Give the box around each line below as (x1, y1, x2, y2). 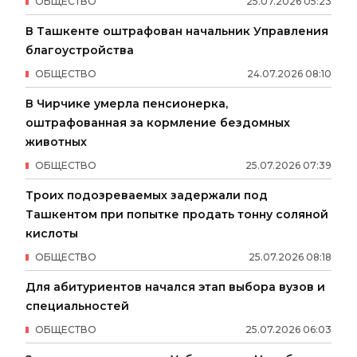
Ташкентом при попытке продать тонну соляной (25, 207, 328, 222)
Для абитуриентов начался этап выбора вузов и (25, 280, 325, 295)
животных (25, 135, 87, 150)
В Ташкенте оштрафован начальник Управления (25, 24, 328, 39)
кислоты (25, 226, 78, 241)
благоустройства (25, 43, 134, 58)
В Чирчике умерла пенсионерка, (25, 96, 228, 112)
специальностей (25, 299, 129, 314)
